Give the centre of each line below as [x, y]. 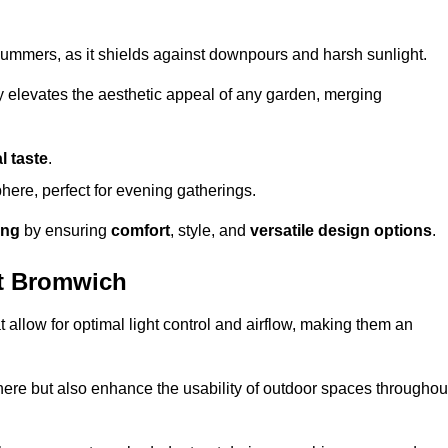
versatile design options [341, 231]
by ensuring [65, 231]
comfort [140, 231]
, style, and [210, 231]
